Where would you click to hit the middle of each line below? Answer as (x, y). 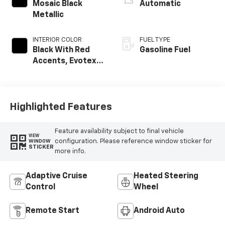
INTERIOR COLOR (57, 40)
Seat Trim (51, 72)
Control (40, 187)
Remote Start (52, 211)
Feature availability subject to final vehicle (119, 131)
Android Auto (159, 211)
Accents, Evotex (64, 61)
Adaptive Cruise (56, 176)
